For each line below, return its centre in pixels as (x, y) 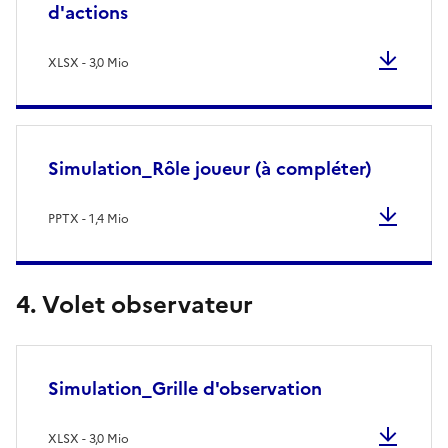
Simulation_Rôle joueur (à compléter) (210, 168)
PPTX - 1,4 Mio (88, 218)
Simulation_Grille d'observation (185, 388)
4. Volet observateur (134, 304)
